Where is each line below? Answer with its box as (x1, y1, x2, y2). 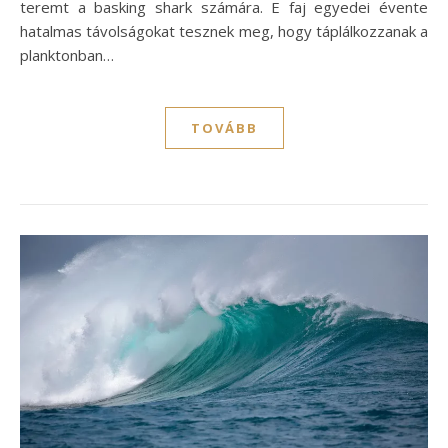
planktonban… (20, 45, 114, 66)
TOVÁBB (190, 119, 258, 138)
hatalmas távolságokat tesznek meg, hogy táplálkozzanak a (20, 21, 428, 42)
